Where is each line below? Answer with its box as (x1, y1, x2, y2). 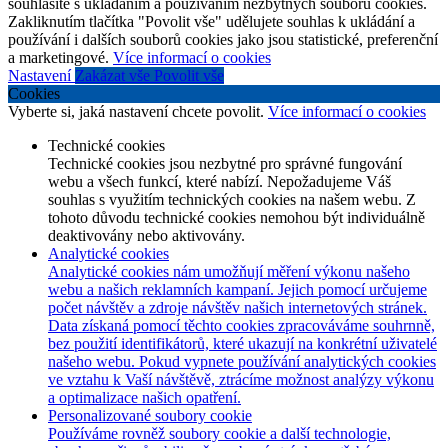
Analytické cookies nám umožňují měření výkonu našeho (48, 263, 410, 281)
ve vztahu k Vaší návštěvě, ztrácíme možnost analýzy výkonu (48, 371, 434, 389)
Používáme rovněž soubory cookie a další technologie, (48, 425, 391, 443)
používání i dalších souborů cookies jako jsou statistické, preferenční (8, 31, 438, 49)
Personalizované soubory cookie (48, 407, 252, 425)
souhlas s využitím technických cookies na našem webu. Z (48, 191, 416, 209)
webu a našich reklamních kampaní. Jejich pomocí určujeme (48, 281, 427, 299)
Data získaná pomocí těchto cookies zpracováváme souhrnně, (48, 317, 435, 335)
